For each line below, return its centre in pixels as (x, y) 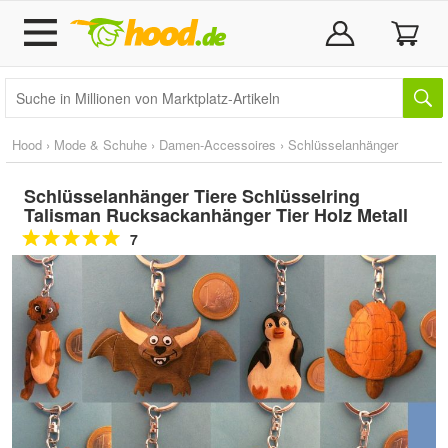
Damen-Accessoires (217, 144)
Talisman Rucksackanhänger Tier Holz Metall (216, 215)
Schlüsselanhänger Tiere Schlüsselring (192, 196)
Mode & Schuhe (100, 144)
